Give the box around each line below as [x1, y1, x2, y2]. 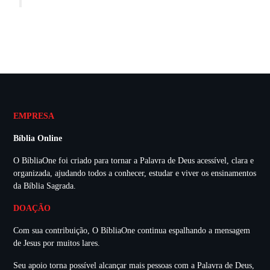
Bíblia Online [13, 133, 62, 143]
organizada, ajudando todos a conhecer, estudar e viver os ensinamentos [13, 168, 256, 178]
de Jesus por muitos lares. [13, 238, 100, 248]
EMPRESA [13, 111, 54, 121]
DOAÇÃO [13, 203, 51, 213]
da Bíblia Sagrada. [13, 181, 76, 190]
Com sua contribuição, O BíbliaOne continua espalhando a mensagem [13, 225, 250, 235]
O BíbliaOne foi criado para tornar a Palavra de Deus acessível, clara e [13, 155, 254, 165]
